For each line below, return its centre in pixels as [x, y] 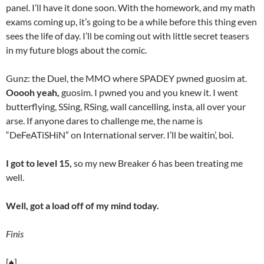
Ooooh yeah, [33, 92]
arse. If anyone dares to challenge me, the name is [104, 121]
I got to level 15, [39, 163]
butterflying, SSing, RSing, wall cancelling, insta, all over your [126, 106]
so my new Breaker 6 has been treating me [157, 163]
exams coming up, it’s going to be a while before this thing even [131, 22]
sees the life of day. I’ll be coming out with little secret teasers [128, 36]
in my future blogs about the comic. [76, 50]
